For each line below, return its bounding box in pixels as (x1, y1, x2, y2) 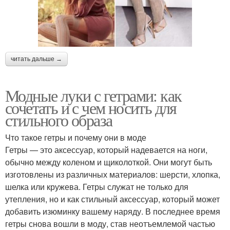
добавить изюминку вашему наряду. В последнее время (5, 205, 220, 217)
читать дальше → (11, 55, 62, 63)
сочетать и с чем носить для (5, 96, 177, 119)
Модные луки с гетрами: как (5, 84, 182, 106)
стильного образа (5, 108, 112, 131)
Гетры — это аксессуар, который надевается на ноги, (5, 143, 207, 156)
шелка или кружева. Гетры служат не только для (5, 180, 188, 193)
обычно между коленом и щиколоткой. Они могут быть (5, 156, 212, 168)
